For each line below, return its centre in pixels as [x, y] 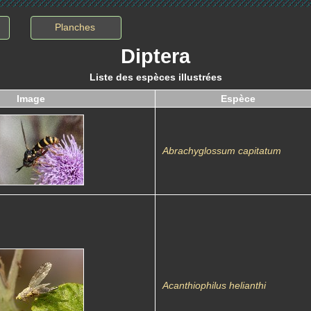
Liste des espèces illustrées [155, 77]
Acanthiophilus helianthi [214, 285]
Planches [75, 27]
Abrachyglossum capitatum [222, 151]
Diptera [155, 56]
